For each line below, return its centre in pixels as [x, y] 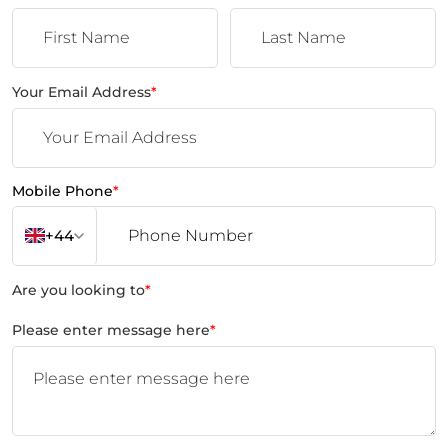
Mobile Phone [62, 190]
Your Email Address [81, 91]
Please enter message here [111, 329]
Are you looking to [78, 289]
